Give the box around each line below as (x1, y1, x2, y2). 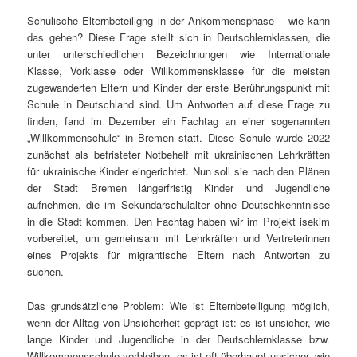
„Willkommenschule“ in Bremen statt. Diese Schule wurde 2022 (27, 130, 330, 146)
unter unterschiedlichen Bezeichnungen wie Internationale (27, 46, 330, 62)
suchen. (27, 264, 65, 280)
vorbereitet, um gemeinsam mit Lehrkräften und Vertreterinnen (27, 230, 330, 246)
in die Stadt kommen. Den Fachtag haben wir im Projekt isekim (27, 214, 330, 229)
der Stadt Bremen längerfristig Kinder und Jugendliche (27, 180, 330, 196)
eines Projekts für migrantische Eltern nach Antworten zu (27, 247, 330, 263)
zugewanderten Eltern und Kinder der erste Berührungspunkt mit (27, 80, 330, 96)
